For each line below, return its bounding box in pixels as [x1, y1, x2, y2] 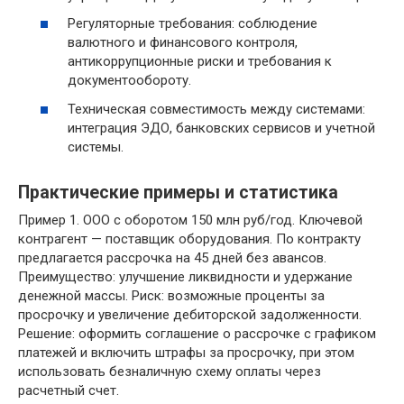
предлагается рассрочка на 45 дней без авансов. [18, 249, 326, 266]
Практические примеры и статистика [18, 181, 338, 203]
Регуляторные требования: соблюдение [68, 15, 317, 32]
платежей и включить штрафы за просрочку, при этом [18, 344, 354, 361]
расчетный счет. [18, 381, 119, 399]
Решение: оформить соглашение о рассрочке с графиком [18, 325, 376, 342]
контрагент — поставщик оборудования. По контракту [18, 230, 361, 247]
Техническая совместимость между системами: [68, 100, 365, 117]
